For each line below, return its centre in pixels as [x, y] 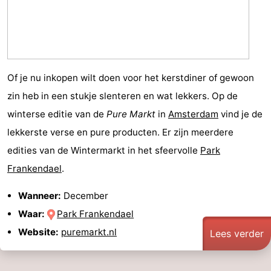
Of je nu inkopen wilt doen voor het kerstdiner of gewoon [131, 77]
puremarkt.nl [89, 232]
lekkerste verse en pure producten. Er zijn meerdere [120, 132]
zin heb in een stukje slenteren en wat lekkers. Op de [122, 96]
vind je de [240, 114]
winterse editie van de [57, 114]
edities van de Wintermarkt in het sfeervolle [104, 150]
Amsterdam [193, 114]
